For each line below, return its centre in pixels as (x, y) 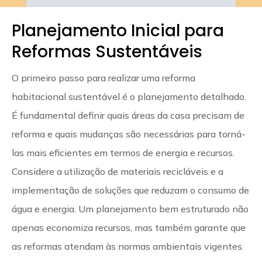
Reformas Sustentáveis (107, 51)
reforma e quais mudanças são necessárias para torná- (129, 134)
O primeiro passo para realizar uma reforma (104, 77)
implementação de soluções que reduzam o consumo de (130, 190)
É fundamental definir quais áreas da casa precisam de (128, 115)
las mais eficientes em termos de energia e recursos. (123, 152)
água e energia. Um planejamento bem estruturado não (130, 208)
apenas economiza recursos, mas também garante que (129, 227)
